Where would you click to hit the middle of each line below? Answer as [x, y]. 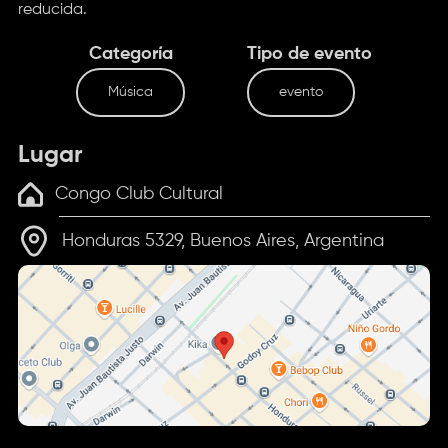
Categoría [130, 53]
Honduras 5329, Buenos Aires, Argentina [223, 240]
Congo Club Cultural [139, 193]
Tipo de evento [309, 53]
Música [131, 91]
